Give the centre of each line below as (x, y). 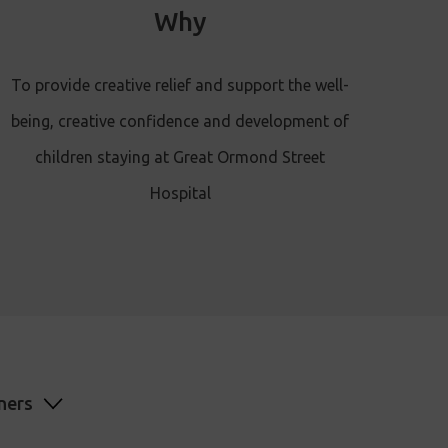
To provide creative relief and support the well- (180, 84)
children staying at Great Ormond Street (180, 156)
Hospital (180, 192)
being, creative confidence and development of (180, 120)
